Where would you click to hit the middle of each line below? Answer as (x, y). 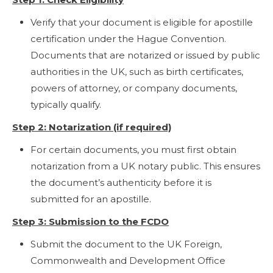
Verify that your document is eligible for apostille (142, 22)
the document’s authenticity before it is (121, 182)
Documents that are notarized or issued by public (145, 55)
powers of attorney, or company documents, (134, 88)
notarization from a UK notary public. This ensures (145, 166)
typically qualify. (66, 104)
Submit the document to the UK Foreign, (126, 244)
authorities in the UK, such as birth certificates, (137, 71)
